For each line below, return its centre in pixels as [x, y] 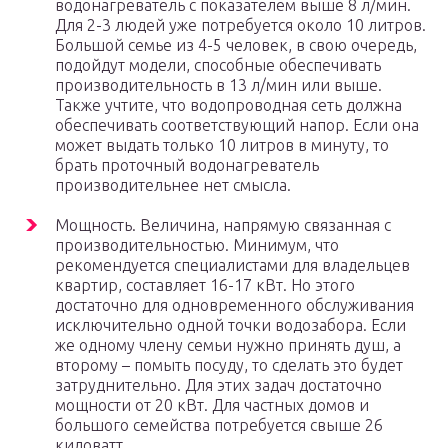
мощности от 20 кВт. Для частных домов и [212, 405]
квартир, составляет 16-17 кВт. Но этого [205, 285]
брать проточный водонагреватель [187, 165]
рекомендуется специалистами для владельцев [232, 265]
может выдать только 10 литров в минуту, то [222, 145]
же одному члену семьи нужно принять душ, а [228, 345]
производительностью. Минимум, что [197, 245]
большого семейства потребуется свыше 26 [219, 425]
